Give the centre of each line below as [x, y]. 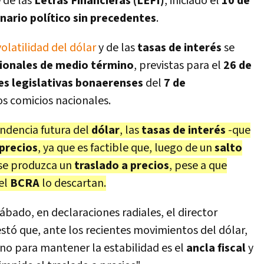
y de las [115, 48]
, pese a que [198, 166]
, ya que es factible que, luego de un [126, 148]
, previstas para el [177, 65]
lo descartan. [73, 183]
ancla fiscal [216, 248]
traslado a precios [122, 166]
